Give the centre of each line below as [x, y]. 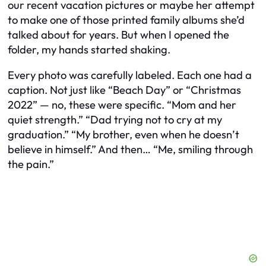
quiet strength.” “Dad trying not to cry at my [115, 120]
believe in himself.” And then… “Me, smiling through [130, 150]
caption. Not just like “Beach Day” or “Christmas [124, 90]
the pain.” [31, 164]
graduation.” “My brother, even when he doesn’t [123, 135]
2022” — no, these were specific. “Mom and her [122, 105]
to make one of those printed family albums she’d [126, 20]
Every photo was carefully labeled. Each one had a [130, 75]
